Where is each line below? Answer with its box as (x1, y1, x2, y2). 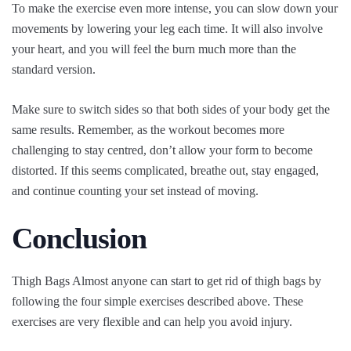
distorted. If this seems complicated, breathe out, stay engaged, (12, 164, 319, 178)
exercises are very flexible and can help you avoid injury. (12, 315, 292, 329)
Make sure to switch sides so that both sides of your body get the (12, 103, 330, 117)
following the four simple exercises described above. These (12, 295, 303, 309)
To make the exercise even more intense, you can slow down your (12, 2, 338, 16)
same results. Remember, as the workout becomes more (12, 123, 284, 137)
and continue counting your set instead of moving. (12, 184, 259, 198)
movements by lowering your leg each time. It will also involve (12, 22, 323, 36)
